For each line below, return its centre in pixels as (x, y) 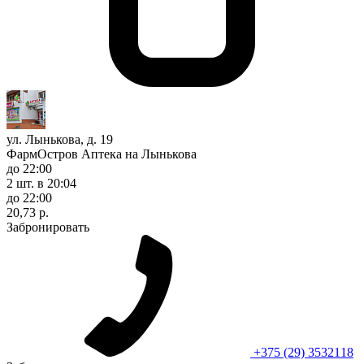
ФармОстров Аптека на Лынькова (102, 154)
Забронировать (48, 227)
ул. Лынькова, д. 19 (60, 139)
